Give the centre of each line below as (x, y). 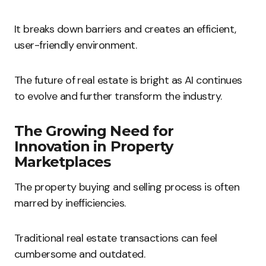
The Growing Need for (94, 131)
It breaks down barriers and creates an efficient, (125, 29)
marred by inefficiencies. (70, 203)
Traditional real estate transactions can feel (116, 238)
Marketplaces (63, 162)
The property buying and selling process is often (127, 187)
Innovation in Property (94, 146)
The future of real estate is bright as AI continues (128, 80)
